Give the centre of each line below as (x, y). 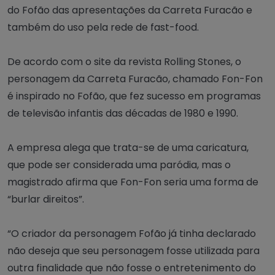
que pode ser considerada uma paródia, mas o (119, 165)
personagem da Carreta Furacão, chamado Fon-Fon (135, 79)
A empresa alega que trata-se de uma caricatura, (128, 147)
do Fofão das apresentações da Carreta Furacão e (130, 10)
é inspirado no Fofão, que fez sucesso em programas (134, 96)
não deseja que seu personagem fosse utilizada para (134, 250)
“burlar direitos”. (46, 199)
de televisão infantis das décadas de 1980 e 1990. (123, 113)
